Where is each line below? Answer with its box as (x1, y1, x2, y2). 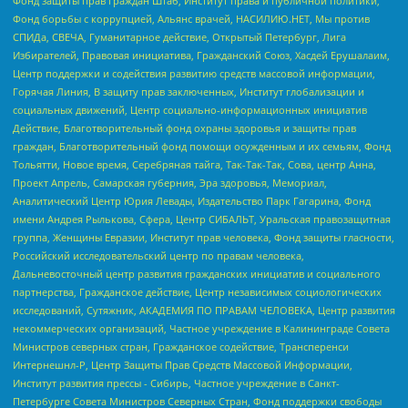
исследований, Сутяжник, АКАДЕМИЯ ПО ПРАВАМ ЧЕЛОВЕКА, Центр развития (13, 303, 395, 318)
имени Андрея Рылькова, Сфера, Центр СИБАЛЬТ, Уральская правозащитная (13, 212, 391, 227)
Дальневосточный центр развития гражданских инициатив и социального (13, 267, 381, 281)
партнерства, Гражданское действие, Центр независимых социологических (13, 285, 382, 300)
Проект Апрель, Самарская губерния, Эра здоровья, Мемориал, (13, 176, 327, 190)
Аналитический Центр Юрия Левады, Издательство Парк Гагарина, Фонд (13, 194, 371, 209)
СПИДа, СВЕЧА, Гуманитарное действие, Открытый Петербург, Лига (13, 30, 346, 45)
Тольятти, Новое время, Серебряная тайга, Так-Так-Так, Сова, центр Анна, (13, 158, 376, 172)
